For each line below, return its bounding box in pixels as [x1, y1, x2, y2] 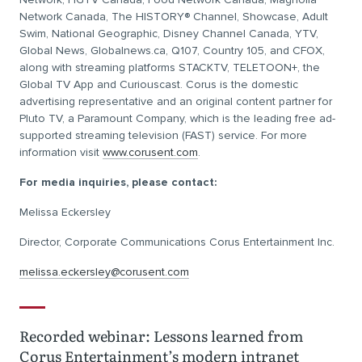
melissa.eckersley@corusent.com [19, 265, 189, 279]
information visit [19, 145, 103, 159]
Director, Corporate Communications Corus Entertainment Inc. [19, 235, 335, 249]
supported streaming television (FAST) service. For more [19, 128, 307, 142]
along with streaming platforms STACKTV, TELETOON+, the [19, 61, 320, 74]
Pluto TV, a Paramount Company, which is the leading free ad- [19, 112, 335, 125]
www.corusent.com [103, 145, 198, 159]
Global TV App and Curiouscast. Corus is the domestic [19, 78, 298, 91]
